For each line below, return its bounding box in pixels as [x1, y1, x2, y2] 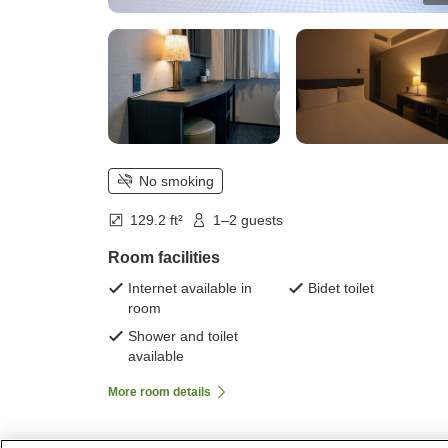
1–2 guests [213, 212, 283, 229]
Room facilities [108, 249, 220, 267]
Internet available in [128, 280, 252, 297]
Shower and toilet [128, 328, 238, 345]
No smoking [139, 173, 214, 190]
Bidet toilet [308, 280, 374, 297]
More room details [108, 385, 211, 400]
